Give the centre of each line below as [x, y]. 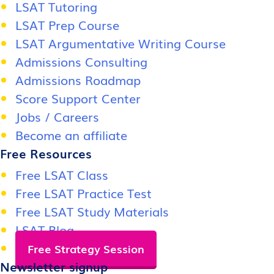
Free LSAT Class [62, 174]
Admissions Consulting [81, 61]
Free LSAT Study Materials [92, 211]
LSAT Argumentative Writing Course [120, 43]
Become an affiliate [71, 135]
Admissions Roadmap [78, 80]
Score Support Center [78, 98]
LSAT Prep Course [67, 24]
